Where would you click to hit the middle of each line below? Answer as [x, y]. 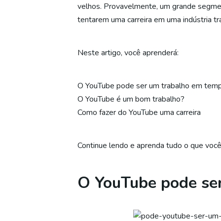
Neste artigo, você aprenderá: [128, 53]
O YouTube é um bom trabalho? [131, 99]
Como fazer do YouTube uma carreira [139, 112]
